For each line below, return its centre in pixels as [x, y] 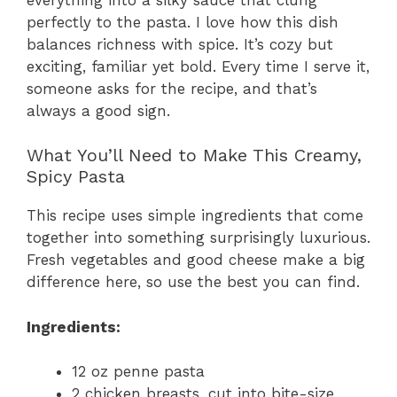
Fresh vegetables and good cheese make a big [196, 260]
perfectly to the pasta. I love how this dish [183, 22]
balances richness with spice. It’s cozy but [180, 44]
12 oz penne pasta [138, 372]
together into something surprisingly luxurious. [198, 238]
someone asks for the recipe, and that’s [172, 88]
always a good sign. [98, 110]
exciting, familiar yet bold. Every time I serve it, [198, 66]
